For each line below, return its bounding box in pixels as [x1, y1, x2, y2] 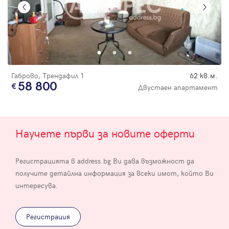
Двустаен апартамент [138, 82, 218, 92]
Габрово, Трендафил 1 [11, 70, 84, 80]
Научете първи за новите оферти [15, 125, 195, 141]
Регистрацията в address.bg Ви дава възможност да [15, 155, 194, 166]
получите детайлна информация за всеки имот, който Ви [15, 168, 214, 178]
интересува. [15, 180, 58, 190]
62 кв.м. [190, 70, 218, 80]
